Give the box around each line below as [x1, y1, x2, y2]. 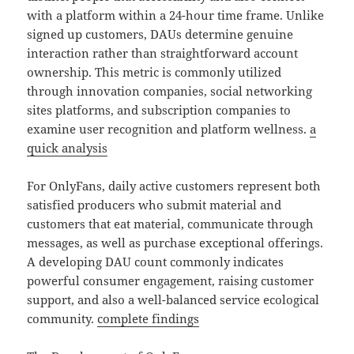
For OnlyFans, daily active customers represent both [27, 178, 322, 194]
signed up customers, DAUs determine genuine [27, 26, 294, 43]
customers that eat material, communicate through [27, 216, 314, 232]
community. [27, 311, 98, 327]
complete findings [97, 311, 200, 327]
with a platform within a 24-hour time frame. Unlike [27, 7, 325, 24]
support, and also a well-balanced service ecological [27, 292, 320, 308]
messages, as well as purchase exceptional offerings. [27, 235, 324, 251]
